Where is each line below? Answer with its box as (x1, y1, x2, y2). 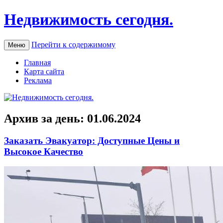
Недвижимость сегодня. (4, 10, 173, 29)
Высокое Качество (4, 146, 83, 157)
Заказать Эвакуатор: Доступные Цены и (4, 135, 180, 146)
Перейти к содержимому (31, 40, 115, 49)
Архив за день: (4, 111, 87, 125)
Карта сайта (24, 67, 64, 76)
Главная (24, 58, 51, 67)
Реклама (24, 76, 52, 85)
